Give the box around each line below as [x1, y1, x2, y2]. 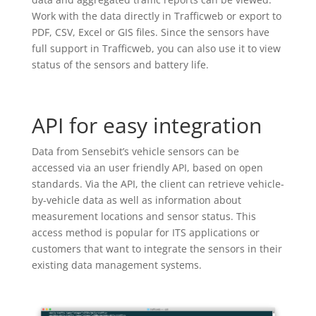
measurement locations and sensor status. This [31, 209, 256, 224]
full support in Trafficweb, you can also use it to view [31, 42, 281, 56]
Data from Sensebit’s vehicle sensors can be [31, 145, 239, 159]
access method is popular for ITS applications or [31, 226, 260, 240]
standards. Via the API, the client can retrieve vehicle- [31, 177, 284, 191]
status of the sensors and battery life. [31, 58, 209, 72]
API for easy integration [31, 111, 262, 140]
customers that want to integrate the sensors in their [31, 242, 282, 256]
